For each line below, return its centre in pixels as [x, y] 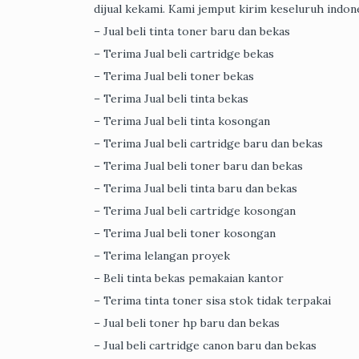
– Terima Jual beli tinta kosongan [182, 121]
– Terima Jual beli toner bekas [174, 77]
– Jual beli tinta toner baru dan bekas [192, 32]
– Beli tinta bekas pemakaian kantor [189, 278]
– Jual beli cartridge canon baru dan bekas [205, 346]
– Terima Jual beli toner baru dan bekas [198, 166]
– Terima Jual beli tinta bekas [171, 99]
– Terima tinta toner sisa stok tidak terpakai [212, 301]
